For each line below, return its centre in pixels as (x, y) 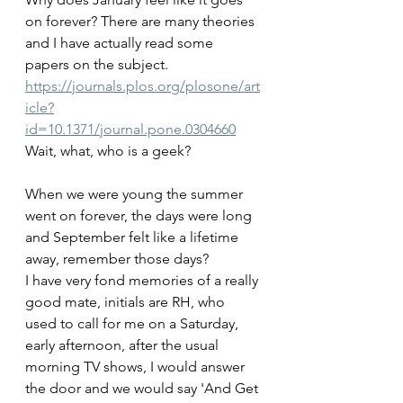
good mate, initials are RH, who (127, 302)
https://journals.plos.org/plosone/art (143, 86)
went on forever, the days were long (140, 215)
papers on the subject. (97, 64)
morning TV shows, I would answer (137, 367)
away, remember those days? (117, 259)
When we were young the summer (136, 194)
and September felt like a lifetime (134, 237)
